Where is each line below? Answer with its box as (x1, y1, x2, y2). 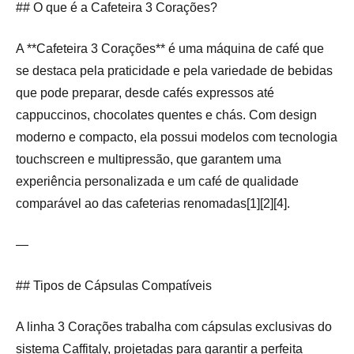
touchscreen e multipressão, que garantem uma (16, 153, 281, 167)
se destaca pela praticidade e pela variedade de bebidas (16, 64, 333, 78)
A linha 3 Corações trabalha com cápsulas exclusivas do (16, 320, 332, 334)
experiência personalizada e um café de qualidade (16, 175, 299, 189)
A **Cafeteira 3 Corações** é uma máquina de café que (16, 42, 324, 56)
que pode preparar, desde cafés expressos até (16, 86, 274, 100)
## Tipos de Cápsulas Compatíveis (16, 279, 212, 293)
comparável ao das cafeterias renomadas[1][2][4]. (16, 197, 290, 211)
